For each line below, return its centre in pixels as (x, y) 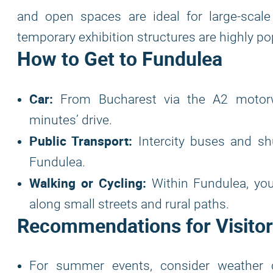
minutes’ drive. (71, 120)
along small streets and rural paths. (129, 204)
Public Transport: (81, 141)
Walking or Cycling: (88, 183)
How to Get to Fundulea (120, 58)
